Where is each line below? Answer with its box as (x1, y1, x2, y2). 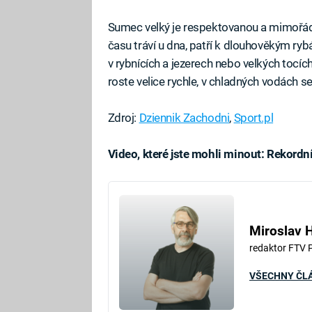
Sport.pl (233, 110, 274, 125)
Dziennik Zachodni (139, 110, 230, 125)
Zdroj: (107, 110, 139, 125)
